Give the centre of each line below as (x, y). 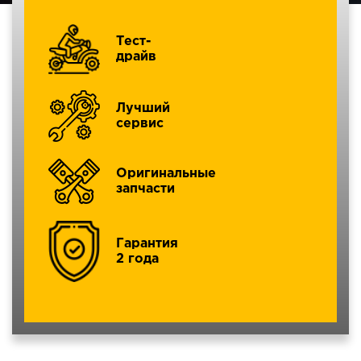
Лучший (143, 108)
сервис (140, 124)
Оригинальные (166, 174)
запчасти (145, 189)
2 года (137, 259)
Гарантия (147, 243)
